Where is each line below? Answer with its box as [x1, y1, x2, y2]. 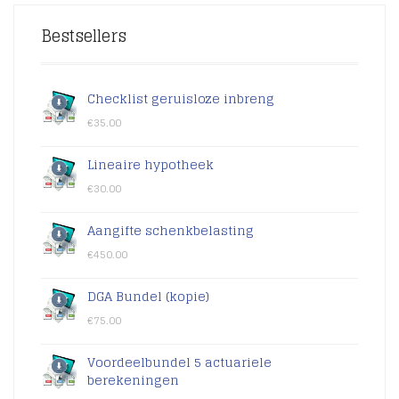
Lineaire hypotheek [87, 153, 214, 176]
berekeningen [87, 369, 179, 392]
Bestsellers [41, 21, 126, 51]
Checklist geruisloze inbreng [87, 87, 274, 110]
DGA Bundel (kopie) [87, 285, 209, 308]
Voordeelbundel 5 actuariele [87, 351, 272, 374]
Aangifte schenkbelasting [87, 219, 254, 242]
